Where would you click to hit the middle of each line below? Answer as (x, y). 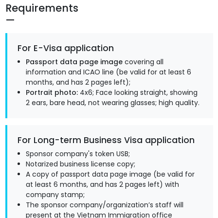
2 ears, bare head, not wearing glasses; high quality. (113, 103)
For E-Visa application (65, 48)
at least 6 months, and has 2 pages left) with (102, 185)
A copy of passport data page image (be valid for (110, 174)
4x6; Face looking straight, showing (138, 93)
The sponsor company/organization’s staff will (105, 205)
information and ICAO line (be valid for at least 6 (109, 72)
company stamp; (55, 195)
